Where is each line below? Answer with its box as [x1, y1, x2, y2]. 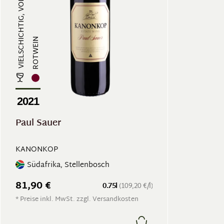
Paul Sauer [15, 115, 61, 131]
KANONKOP [15, 143, 58, 156]
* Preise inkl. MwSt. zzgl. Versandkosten [15, 193, 138, 205]
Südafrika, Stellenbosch [27, 158, 109, 172]
